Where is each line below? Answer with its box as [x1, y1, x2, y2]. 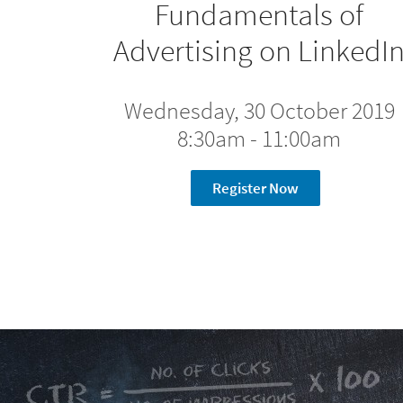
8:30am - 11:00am [177, 123, 341, 153]
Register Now [212, 178, 299, 198]
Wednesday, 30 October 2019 [123, 95, 395, 125]
